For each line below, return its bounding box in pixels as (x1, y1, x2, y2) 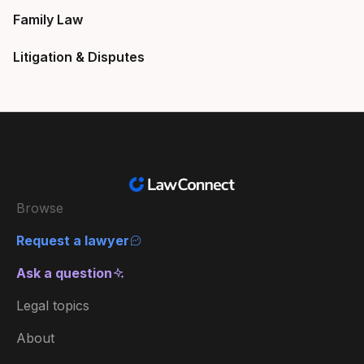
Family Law (13, 11, 83, 28)
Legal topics (16, 297, 89, 314)
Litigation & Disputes (13, 49, 145, 65)
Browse (16, 200, 63, 216)
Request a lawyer (16, 232, 129, 249)
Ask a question (16, 265, 112, 281)
